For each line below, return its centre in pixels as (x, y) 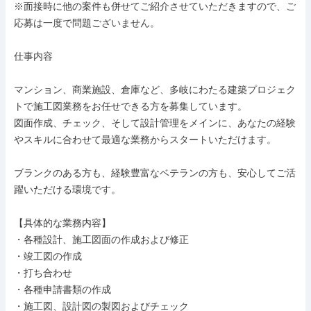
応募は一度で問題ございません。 (87, 23)
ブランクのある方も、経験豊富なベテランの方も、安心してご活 (155, 173)
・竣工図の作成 (48, 256)
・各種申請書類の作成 (62, 289)
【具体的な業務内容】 (62, 223)
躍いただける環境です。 (67, 190)
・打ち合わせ (43, 273)
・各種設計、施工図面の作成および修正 (101, 239)
